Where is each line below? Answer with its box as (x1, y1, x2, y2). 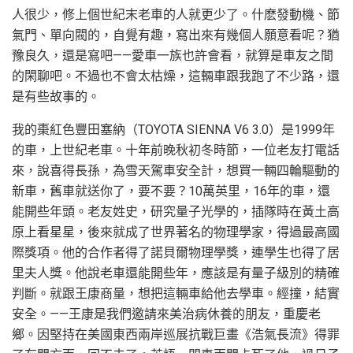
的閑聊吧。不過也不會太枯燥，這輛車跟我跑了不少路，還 (12, 69, 340, 84)
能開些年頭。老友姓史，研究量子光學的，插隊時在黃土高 (12, 204, 340, 220)
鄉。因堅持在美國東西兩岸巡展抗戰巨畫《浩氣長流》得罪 (12, 327, 340, 343)
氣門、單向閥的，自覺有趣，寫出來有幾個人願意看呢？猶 (12, 28, 340, 43)
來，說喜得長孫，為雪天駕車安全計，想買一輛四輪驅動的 (12, 163, 340, 179)
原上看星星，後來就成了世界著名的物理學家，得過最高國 (12, 225, 340, 240)
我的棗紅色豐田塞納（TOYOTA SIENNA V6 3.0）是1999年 (12, 122, 335, 138)
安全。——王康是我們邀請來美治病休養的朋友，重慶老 (12, 307, 321, 322)
